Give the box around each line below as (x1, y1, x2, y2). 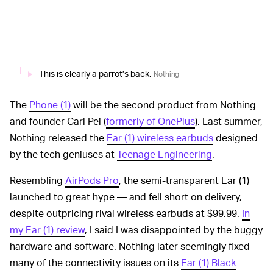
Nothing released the (10, 131, 107, 144)
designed (213, 131, 258, 144)
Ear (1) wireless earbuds (107, 131, 213, 144)
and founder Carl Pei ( (10, 115, 106, 128)
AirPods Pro (65, 174, 119, 187)
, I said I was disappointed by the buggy (85, 223, 263, 236)
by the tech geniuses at (10, 147, 117, 161)
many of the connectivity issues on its (10, 256, 181, 269)
